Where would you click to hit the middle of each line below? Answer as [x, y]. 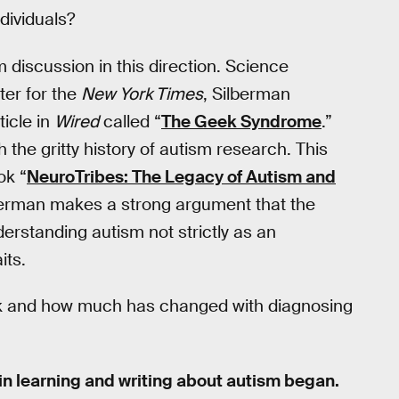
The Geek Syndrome [241, 121]
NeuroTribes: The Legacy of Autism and [181, 176]
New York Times [142, 94]
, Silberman [247, 94]
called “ [130, 121]
